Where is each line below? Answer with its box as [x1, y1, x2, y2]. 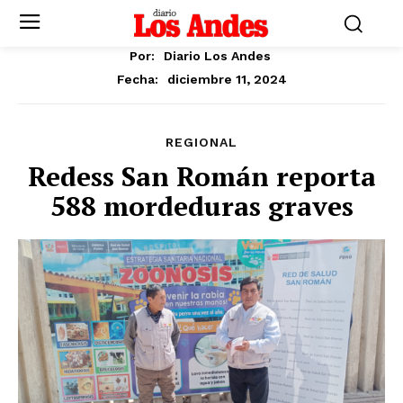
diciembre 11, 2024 [166, 71, 287, 86]
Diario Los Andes [164, 48, 271, 63]
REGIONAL [166, 134, 237, 149]
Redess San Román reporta [27, 157, 376, 194]
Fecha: [116, 71, 158, 86]
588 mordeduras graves [49, 187, 354, 224]
